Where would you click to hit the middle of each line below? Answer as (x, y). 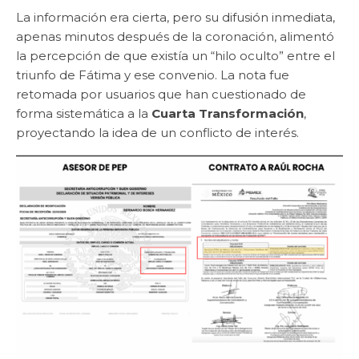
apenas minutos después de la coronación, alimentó (175, 36)
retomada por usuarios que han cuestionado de (161, 94)
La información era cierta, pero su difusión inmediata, (175, 17)
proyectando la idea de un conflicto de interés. (157, 132)
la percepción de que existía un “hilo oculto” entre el (175, 55)
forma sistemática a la (84, 113)
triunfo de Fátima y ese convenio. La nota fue (153, 75)
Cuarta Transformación (228, 113)
